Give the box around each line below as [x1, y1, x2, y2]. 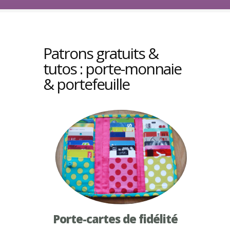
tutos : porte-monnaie [43, 58, 181, 79]
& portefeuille [43, 73, 129, 94]
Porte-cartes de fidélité [52, 211, 178, 226]
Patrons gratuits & [43, 43, 158, 64]
